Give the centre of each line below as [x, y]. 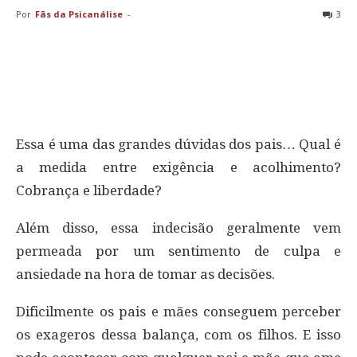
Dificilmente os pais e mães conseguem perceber [178, 311]
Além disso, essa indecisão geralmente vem [178, 228]
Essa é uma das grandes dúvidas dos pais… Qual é [178, 144]
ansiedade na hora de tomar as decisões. [145, 274]
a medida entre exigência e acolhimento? [178, 167]
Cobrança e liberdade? [89, 190]
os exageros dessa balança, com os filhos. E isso [178, 334]
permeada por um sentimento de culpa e [178, 251]
